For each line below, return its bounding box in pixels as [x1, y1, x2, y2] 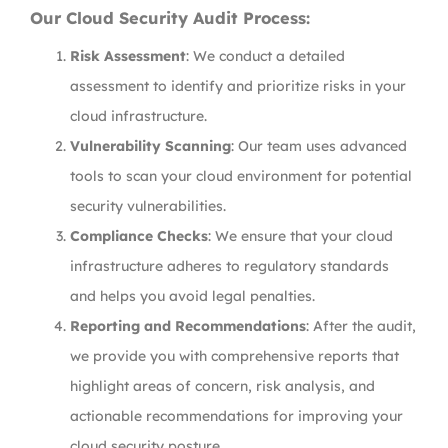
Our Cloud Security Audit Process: [30, 8, 310, 28]
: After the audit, [306, 317, 416, 335]
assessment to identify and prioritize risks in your [70, 77, 406, 95]
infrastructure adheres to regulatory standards [70, 257, 389, 275]
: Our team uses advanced [231, 137, 407, 155]
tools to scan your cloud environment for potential [70, 167, 412, 185]
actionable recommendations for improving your [70, 407, 403, 425]
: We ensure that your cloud [208, 227, 393, 245]
